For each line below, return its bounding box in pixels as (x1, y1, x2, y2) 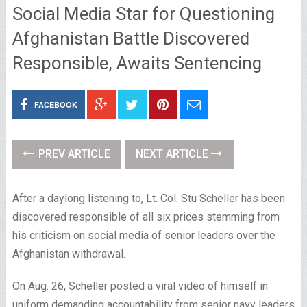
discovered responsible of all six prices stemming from (12, 210, 280, 223)
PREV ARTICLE (35, 147, 110, 160)
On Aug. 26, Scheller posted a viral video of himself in (12, 280, 268, 293)
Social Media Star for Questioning (12, 3, 275, 24)
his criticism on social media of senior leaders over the (12, 229, 275, 242)
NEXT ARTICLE (135, 147, 211, 160)
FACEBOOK (34, 99, 77, 110)
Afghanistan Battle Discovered (12, 28, 249, 49)
